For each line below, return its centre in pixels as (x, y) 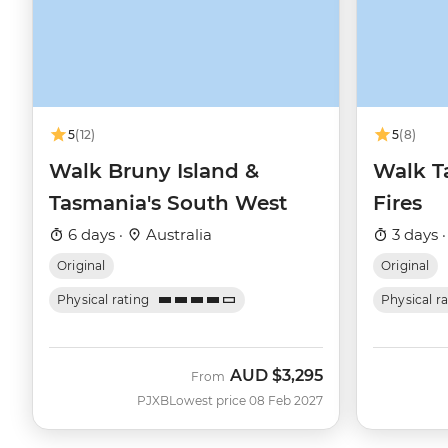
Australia (177, 235)
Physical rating (103, 300)
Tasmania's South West (168, 203)
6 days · (95, 235)
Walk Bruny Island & (154, 171)
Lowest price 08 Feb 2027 (246, 401)
